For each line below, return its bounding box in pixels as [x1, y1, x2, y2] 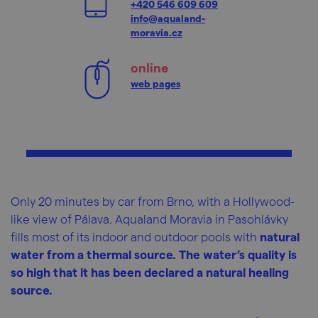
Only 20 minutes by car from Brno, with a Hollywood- [11, 194, 295, 208]
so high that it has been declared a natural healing [11, 265, 289, 279]
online [131, 60, 168, 75]
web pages [131, 77, 180, 89]
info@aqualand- [131, 12, 205, 24]
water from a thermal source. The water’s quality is [11, 247, 297, 261]
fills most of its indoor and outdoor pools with [11, 229, 260, 243]
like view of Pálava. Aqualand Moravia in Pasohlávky [11, 212, 288, 226]
